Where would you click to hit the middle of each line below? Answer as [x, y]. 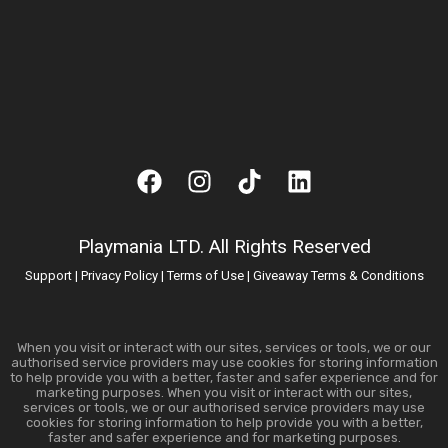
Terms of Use [205, 275]
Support [48, 275]
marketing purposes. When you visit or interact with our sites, [224, 392]
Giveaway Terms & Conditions [338, 275]
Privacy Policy [119, 275]
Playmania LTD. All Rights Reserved [224, 246]
